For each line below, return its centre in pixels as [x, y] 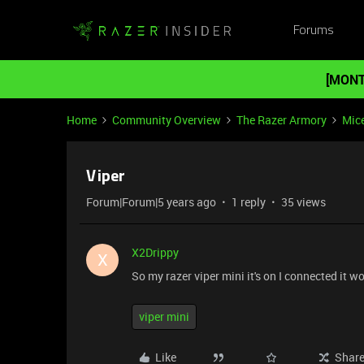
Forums [313, 30]
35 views [303, 202]
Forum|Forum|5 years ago [151, 202]
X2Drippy [155, 252]
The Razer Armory [282, 120]
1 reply [249, 202]
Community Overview [167, 120]
